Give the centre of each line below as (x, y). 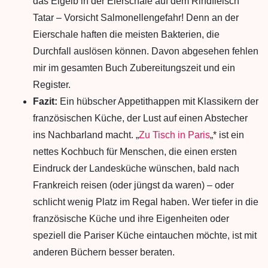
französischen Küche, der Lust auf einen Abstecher (140, 118)
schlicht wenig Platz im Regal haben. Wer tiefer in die (146, 202)
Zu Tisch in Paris (174, 135)
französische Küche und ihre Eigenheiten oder (131, 219)
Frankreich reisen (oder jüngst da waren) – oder (133, 185)
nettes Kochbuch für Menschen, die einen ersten (135, 152)
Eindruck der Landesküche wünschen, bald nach (136, 168)
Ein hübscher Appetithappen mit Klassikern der (159, 101)
